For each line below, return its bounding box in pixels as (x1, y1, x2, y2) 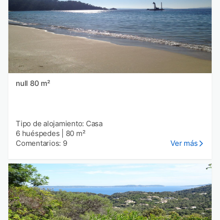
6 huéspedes (16, 129, 60, 138)
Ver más (170, 138, 198, 148)
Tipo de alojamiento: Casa (16, 119, 103, 129)
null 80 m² (29, 79, 50, 88)
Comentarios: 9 (16, 138, 67, 148)
